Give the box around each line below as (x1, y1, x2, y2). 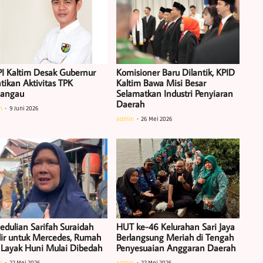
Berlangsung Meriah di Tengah (116, 231, 234, 243)
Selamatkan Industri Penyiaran (116, 87, 234, 99)
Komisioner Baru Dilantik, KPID (116, 66, 235, 78)
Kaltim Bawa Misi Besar (116, 76, 207, 89)
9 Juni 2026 (9, 104, 39, 112)
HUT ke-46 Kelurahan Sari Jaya (116, 220, 235, 232)
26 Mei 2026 (141, 115, 173, 123)
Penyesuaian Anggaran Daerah (116, 241, 236, 254)
